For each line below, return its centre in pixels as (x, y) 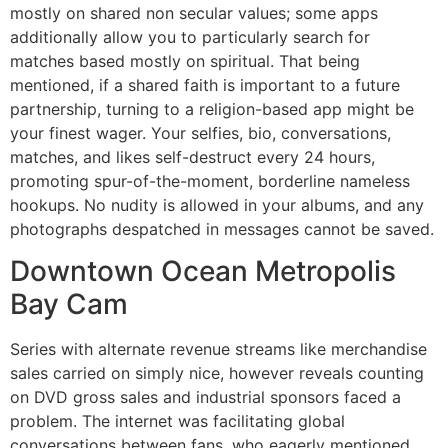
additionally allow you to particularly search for (190, 37)
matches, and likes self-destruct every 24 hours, (192, 157)
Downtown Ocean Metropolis (203, 271)
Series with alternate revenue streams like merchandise (218, 349)
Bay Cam (69, 304)
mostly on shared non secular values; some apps (194, 13)
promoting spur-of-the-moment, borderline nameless (210, 181)
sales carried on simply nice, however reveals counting (217, 373)
